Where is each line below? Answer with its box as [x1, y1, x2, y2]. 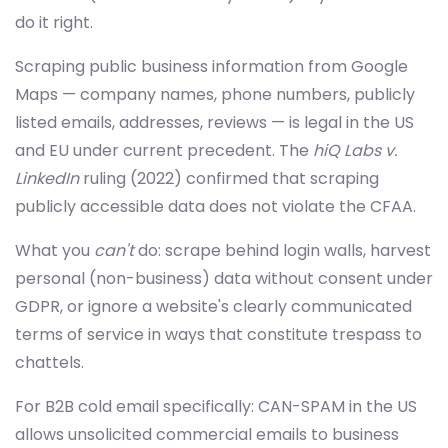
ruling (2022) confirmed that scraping [79, 167, 379, 191]
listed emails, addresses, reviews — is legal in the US [15, 111, 414, 135]
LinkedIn [15, 167, 79, 191]
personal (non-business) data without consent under [15, 267, 433, 291]
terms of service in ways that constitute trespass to [15, 323, 422, 347]
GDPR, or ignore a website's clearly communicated [15, 295, 412, 319]
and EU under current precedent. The [15, 139, 313, 163]
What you [15, 239, 94, 263]
